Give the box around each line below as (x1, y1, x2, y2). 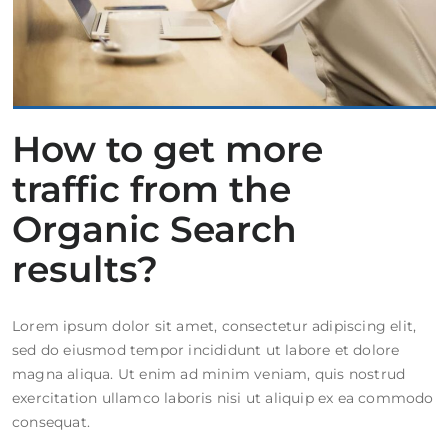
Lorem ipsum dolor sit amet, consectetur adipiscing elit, (12, 317, 417, 336)
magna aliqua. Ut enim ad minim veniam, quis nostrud (12, 365, 406, 384)
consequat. (12, 413, 90, 432)
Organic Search (12, 207, 297, 252)
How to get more (12, 127, 323, 172)
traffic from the (12, 167, 291, 212)
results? (12, 247, 158, 292)
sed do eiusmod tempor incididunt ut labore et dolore (12, 341, 400, 360)
